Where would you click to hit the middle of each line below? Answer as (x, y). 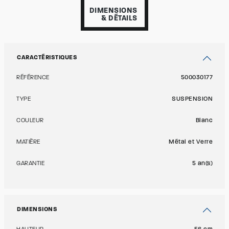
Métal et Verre (191, 142)
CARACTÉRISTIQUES (47, 58)
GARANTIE (30, 164)
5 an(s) (202, 164)
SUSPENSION (192, 99)
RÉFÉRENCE (33, 78)
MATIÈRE (28, 142)
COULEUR (30, 121)
